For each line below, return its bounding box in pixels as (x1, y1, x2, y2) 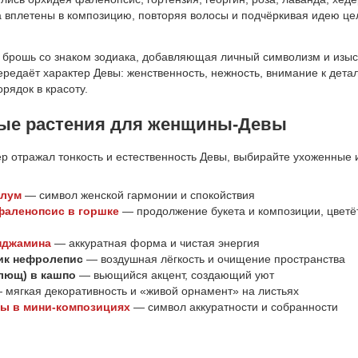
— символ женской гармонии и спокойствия (22, 188, 255, 201)
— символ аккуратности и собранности (130, 300, 338, 313)
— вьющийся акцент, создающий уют (76, 268, 274, 281)
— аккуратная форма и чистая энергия (51, 236, 260, 249)
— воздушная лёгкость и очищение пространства (83, 252, 345, 265)
